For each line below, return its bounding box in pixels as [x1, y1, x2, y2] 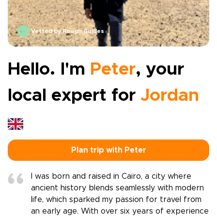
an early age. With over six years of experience [31, 207, 209, 215]
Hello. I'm [8, 61, 90, 78]
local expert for [8, 87, 140, 104]
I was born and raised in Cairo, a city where [31, 172, 191, 180]
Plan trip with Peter [71, 146, 146, 154]
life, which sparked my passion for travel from [31, 196, 201, 203]
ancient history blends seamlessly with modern [31, 184, 204, 192]
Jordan [140, 87, 199, 104]
